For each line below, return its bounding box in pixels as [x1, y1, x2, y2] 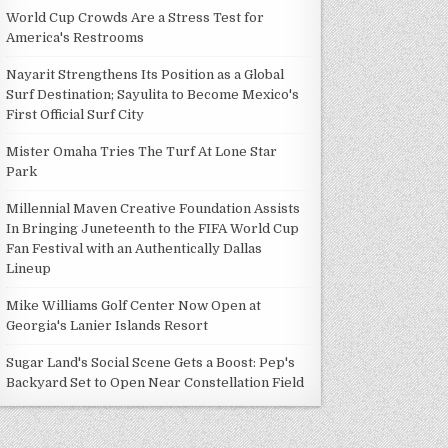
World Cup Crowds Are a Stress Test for [6, 9, 265, 25]
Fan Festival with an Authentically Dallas [6, 240, 263, 256]
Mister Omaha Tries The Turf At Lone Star [6, 143, 278, 159]
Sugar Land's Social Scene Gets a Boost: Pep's [6, 354, 296, 370]
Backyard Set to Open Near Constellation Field [6, 374, 305, 390]
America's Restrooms [6, 29, 145, 45]
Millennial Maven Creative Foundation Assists [6, 200, 301, 216]
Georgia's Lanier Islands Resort [6, 317, 209, 333]
